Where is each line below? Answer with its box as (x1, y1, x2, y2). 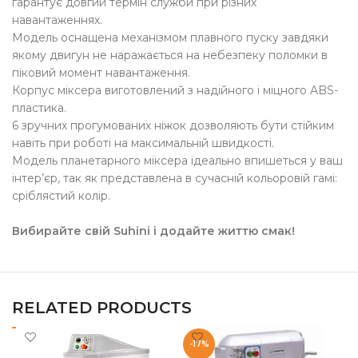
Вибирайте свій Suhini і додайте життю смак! (12, 224, 296, 239)
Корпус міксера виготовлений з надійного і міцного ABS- (12, 83, 339, 98)
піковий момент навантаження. (12, 66, 191, 81)
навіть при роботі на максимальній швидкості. (12, 136, 275, 151)
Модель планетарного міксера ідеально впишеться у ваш (12, 153, 344, 169)
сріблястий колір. (12, 189, 111, 204)
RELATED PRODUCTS (12, 298, 193, 318)
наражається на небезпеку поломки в (110, 48, 328, 63)
